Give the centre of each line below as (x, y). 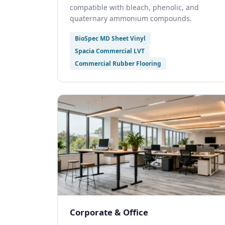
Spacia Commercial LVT (110, 51)
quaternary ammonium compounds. (131, 18)
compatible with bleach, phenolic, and (134, 7)
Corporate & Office (109, 212)
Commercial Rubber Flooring (118, 64)
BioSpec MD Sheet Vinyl (110, 38)
